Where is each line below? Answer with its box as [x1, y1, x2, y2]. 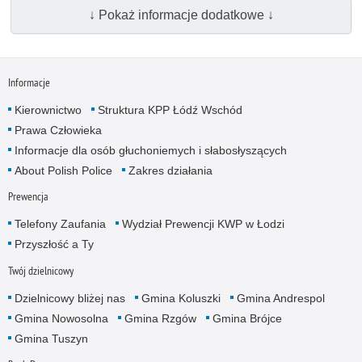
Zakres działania [128, 164, 213, 178]
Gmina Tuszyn [14, 331, 88, 345]
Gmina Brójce [212, 311, 282, 325]
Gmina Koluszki [141, 291, 221, 305]
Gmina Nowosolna [14, 311, 108, 325]
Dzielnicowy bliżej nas [14, 291, 125, 305]
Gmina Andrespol [236, 291, 325, 305]
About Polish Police [14, 164, 112, 178]
